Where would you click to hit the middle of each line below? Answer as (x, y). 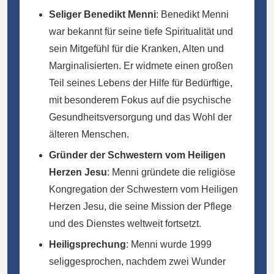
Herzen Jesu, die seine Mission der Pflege (140, 206)
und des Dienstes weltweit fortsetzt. (125, 223)
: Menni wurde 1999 (169, 244)
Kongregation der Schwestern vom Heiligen (143, 189)
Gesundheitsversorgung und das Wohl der (140, 117)
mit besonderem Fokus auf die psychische (140, 100)
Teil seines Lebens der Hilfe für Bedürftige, (141, 83)
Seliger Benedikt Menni (102, 14)
